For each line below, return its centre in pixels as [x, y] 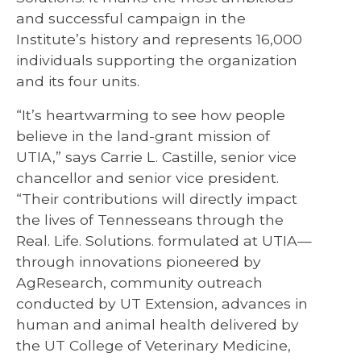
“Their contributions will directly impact [157, 198]
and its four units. [78, 81]
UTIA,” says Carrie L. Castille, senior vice [156, 156]
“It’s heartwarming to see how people [151, 114]
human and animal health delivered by [158, 324]
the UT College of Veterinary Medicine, [154, 345]
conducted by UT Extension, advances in [162, 303]
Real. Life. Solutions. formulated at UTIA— [164, 240]
